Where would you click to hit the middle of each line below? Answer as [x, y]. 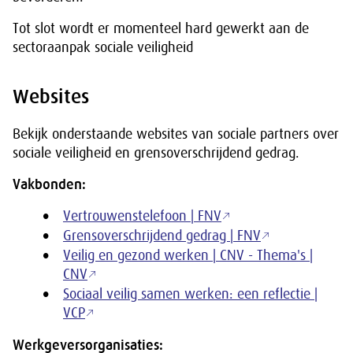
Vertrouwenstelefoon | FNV [142, 216]
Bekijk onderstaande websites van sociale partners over [176, 134]
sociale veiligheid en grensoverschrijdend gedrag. [156, 153]
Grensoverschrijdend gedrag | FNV [162, 236]
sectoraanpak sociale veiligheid [103, 47]
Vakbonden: [49, 184]
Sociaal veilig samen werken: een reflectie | [190, 294]
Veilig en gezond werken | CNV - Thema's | [188, 255]
